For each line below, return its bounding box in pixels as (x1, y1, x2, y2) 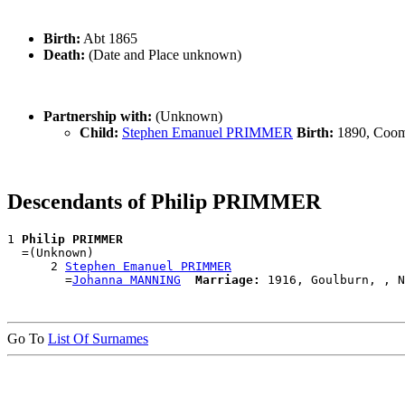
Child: (80, 124, 118, 140)
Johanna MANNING (72, 272, 181, 287)
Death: (43, 46, 85, 62)
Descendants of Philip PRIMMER (7, 189, 321, 213)
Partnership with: (43, 108, 152, 124)
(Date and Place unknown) (85, 46, 241, 62)
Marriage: (195, 272, 260, 287)
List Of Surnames (48, 330, 148, 346)
